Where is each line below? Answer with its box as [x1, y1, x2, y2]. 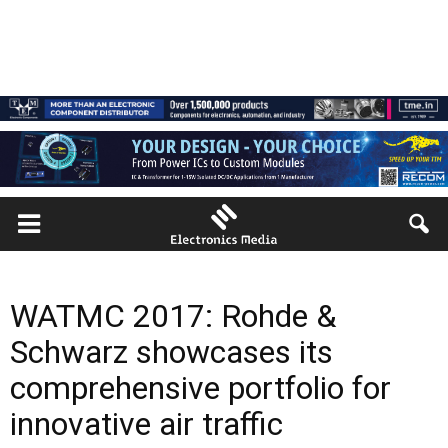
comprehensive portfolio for [10, 369, 391, 407]
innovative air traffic [10, 405, 283, 443]
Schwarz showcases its [10, 333, 333, 371]
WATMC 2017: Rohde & [10, 297, 336, 335]
